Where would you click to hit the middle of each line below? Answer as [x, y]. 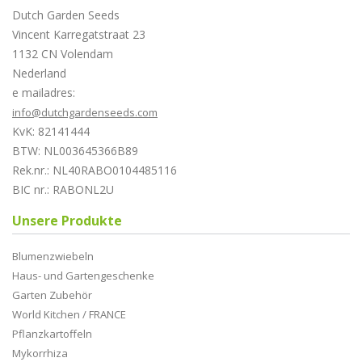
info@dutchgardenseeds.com [85, 113]
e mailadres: [44, 93]
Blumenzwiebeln [53, 257]
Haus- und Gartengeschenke [83, 276]
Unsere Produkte [67, 221]
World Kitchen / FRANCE [69, 315]
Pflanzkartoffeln [52, 334]
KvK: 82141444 [51, 132]
